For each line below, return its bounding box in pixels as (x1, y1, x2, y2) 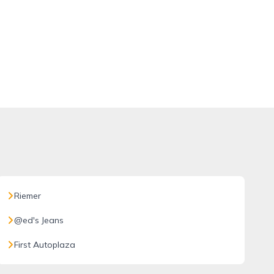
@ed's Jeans (13, 215, 64, 226)
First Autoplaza (13, 239, 75, 250)
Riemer (13, 190, 41, 201)
